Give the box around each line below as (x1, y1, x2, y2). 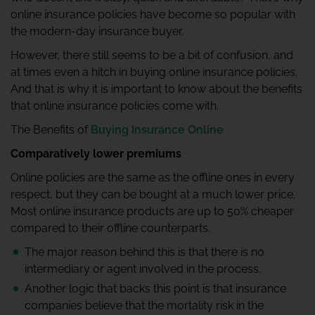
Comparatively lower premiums (11, 147, 181, 160)
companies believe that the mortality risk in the (25, 299, 264, 312)
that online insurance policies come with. (11, 99, 219, 112)
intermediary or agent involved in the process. (25, 262, 261, 276)
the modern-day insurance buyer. (11, 25, 184, 38)
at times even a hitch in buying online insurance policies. (11, 65, 297, 79)
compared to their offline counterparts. (11, 221, 210, 235)
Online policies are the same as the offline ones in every (11, 171, 295, 184)
